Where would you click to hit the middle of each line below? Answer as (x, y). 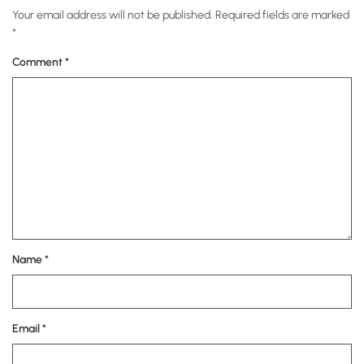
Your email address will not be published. (113, 15)
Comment (39, 63)
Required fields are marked (282, 15)
